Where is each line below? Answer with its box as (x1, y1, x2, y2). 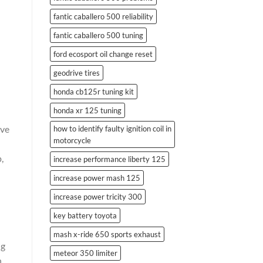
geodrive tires (53, 68, 100, 77)
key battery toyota (53, 210, 117, 220)
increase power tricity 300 (53, 191, 142, 201)
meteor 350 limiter (53, 248, 117, 258)
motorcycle (53, 135, 91, 145)
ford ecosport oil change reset (53, 49, 153, 59)
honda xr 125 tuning (53, 105, 122, 115)
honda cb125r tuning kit (53, 86, 134, 96)
